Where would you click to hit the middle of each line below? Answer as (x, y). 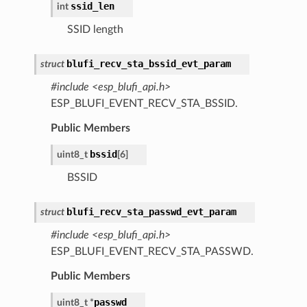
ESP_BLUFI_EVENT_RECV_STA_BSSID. (144, 103)
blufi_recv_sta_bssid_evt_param (148, 63)
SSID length (95, 29)
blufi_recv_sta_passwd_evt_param (151, 211)
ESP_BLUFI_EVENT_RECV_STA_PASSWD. (152, 251)
